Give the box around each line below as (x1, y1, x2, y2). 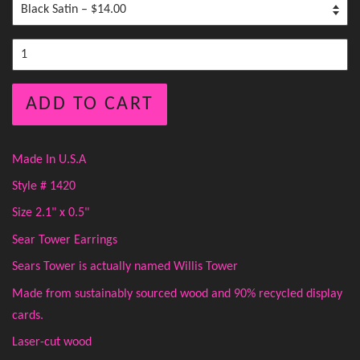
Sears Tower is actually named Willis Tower (12, 260, 238, 274)
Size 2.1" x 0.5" (12, 207, 89, 220)
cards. (12, 309, 43, 322)
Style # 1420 (12, 180, 76, 194)
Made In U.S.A (12, 153, 86, 166)
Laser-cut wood (12, 336, 92, 349)
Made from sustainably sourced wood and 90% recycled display (12, 287, 342, 301)
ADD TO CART (26, 94, 154, 114)
